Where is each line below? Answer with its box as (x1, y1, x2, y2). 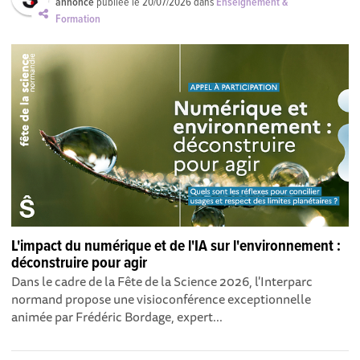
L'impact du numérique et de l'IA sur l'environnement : (11, 236, 342, 258)
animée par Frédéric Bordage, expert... (11, 306, 223, 328)
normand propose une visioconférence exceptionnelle (11, 288, 312, 310)
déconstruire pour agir (11, 253, 148, 275)
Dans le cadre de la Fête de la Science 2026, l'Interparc (11, 271, 313, 292)
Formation (55, 12, 101, 27)
